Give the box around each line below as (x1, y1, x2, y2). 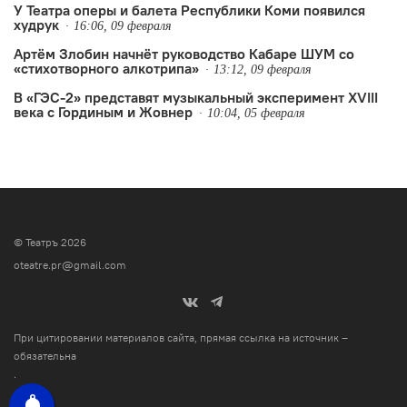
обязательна (14, 349, 76, 362)
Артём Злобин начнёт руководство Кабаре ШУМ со (14, 44, 354, 63)
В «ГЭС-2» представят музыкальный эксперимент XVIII (14, 87, 378, 106)
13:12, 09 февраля (213, 62, 312, 76)
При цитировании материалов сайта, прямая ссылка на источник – (14, 331, 348, 344)
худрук (14, 15, 59, 34)
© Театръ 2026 (14, 235, 86, 249)
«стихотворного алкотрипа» (14, 58, 199, 77)
